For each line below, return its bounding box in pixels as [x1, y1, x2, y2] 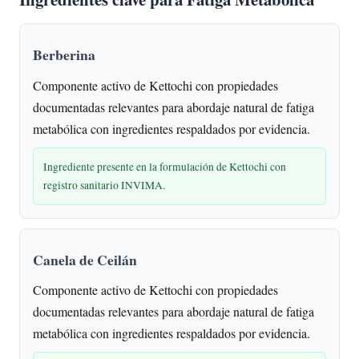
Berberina [33, 44, 95, 66]
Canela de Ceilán [33, 248, 137, 270]
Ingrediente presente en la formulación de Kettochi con [43, 159, 286, 174]
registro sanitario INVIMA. [43, 177, 165, 192]
